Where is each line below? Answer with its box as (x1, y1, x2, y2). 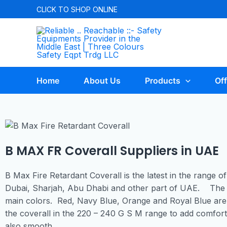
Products (145, 75, 180, 86)
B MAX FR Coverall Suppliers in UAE (5, 142, 219, 160)
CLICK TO (36, 5, 71, 14)
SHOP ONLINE (71, 5, 118, 14)
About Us (84, 75, 121, 86)
